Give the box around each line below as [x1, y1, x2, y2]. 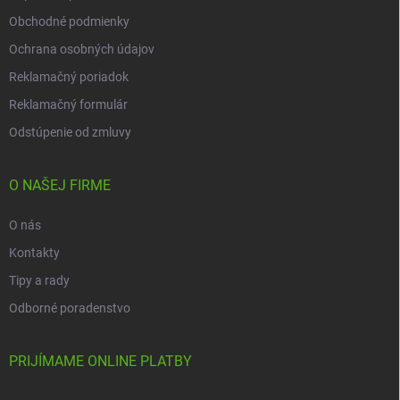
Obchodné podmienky [9, 13, 129, 29]
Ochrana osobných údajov [9, 41, 154, 56]
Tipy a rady [9, 272, 70, 287]
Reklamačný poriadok [9, 69, 129, 84]
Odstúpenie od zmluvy [9, 124, 131, 139]
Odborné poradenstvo [9, 300, 130, 315]
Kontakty [9, 245, 60, 260]
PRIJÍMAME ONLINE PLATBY [9, 352, 192, 370]
